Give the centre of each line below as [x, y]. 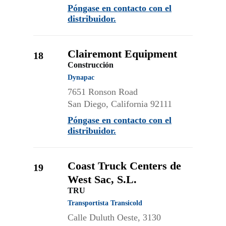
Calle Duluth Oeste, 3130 [114, 217]
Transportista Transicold [105, 203]
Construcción [91, 65]
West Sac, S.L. [102, 179]
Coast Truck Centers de [124, 166]
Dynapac [81, 77]
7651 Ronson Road [103, 92]
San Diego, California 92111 [120, 104]
